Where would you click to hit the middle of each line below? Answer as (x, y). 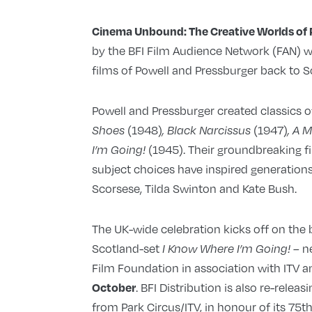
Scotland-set (125, 249)
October (114, 288)
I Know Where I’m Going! (225, 249)
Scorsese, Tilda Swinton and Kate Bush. (194, 189)
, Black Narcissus (208, 131)
